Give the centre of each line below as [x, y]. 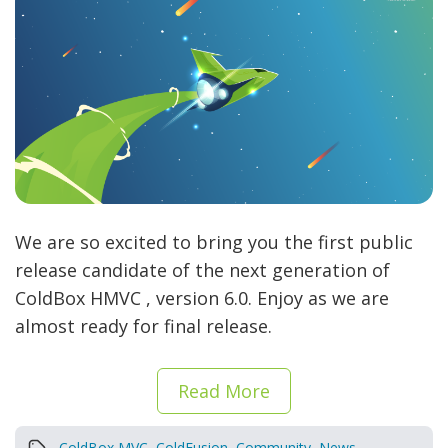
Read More [224, 390]
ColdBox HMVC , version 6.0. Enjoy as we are [202, 297]
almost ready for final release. [143, 325]
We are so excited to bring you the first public [214, 241]
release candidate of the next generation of [202, 269]
